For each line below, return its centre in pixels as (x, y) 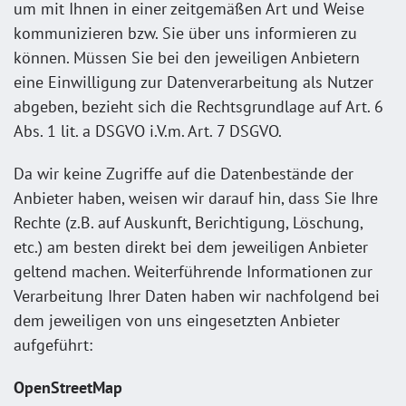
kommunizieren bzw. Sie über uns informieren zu (185, 33)
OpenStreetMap (68, 387)
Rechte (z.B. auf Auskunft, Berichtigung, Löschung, (188, 222)
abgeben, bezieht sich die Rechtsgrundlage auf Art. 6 (198, 106)
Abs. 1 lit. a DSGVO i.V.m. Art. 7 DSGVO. (148, 130)
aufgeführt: (53, 344)
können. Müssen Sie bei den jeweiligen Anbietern (187, 57)
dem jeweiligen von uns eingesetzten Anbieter (177, 320)
